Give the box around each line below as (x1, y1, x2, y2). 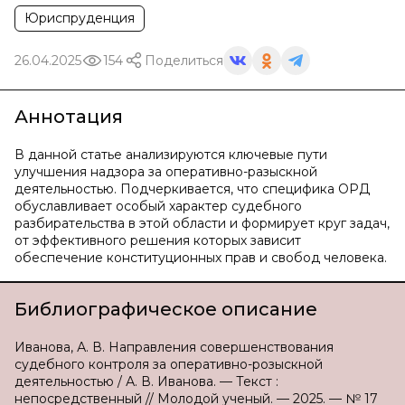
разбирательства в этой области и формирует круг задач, (14, 215, 390, 231)
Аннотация (14, 106, 123, 127)
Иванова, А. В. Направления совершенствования (14, 339, 334, 355)
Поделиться (145, 52, 223, 69)
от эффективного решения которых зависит (14, 232, 301, 249)
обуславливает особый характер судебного (14, 198, 302, 214)
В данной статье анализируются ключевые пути (14, 146, 327, 163)
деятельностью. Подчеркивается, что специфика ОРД (14, 181, 370, 197)
